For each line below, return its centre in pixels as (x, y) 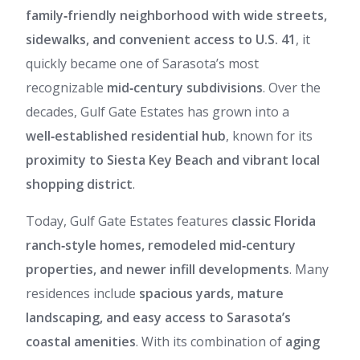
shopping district (79, 184)
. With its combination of (211, 342)
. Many (309, 269)
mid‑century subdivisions (185, 88)
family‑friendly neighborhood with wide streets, (176, 15)
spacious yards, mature (211, 293)
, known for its (269, 136)
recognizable (66, 88)
